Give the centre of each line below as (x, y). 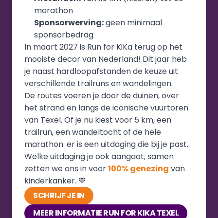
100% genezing (138, 169)
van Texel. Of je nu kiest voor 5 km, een (98, 120)
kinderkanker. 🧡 (55, 181)
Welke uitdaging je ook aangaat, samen (99, 156)
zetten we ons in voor (66, 169)
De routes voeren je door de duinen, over (102, 96)
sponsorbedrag (64, 35)
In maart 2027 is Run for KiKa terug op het (103, 47)
